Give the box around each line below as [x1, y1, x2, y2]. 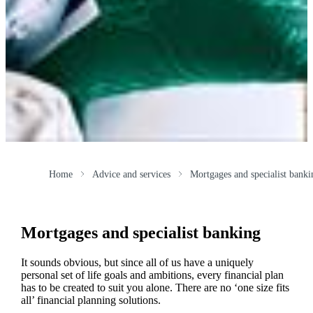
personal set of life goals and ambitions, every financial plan [20, 268, 284, 281]
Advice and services [92, 168, 170, 180]
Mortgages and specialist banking [20, 223, 261, 242]
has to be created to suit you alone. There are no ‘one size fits [20, 281, 289, 293]
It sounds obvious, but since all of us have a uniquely [20, 256, 254, 268]
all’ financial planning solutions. [20, 293, 161, 306]
